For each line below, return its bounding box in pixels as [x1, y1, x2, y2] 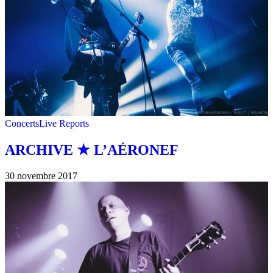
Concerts [5, 118, 39, 129]
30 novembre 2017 [5, 171, 77, 181]
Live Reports [39, 118, 89, 129]
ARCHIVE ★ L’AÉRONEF [5, 142, 179, 158]
